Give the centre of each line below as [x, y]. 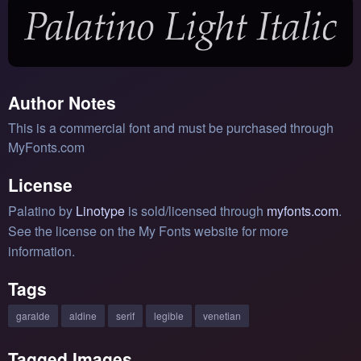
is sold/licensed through [196, 210]
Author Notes [62, 102]
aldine [83, 315]
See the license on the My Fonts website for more [148, 230]
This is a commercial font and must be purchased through [171, 127]
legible [169, 315]
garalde [33, 315]
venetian [222, 315]
